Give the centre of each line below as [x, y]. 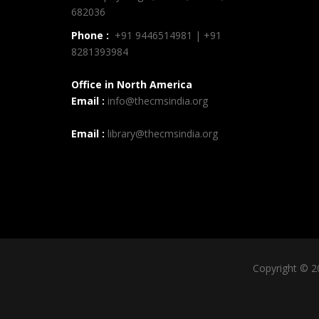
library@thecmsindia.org [161, 134]
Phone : [90, 35]
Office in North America [132, 84]
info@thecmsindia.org [158, 101]
